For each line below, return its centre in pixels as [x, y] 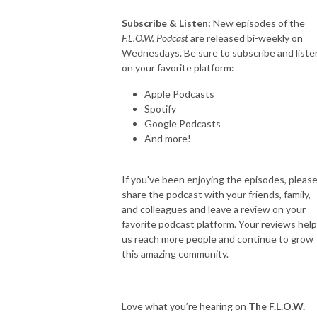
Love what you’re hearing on [185, 306]
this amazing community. [175, 253]
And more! [168, 138]
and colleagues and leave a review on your [214, 209]
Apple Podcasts [179, 93]
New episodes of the [258, 23]
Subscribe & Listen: [166, 23]
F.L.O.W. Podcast [155, 38]
